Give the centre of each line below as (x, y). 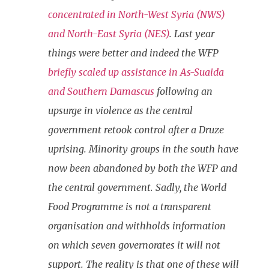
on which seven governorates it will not (134, 245)
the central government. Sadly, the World (137, 187)
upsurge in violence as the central (120, 110)
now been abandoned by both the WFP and (143, 168)
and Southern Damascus (101, 91)
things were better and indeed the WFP (133, 53)
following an (183, 91)
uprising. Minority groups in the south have (143, 149)
